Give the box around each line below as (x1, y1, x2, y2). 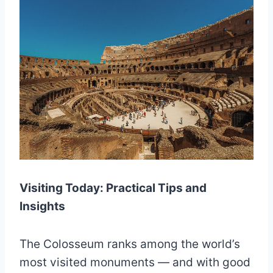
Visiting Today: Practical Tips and (19, 181, 207, 195)
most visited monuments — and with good (19, 255, 250, 269)
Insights (19, 199, 65, 213)
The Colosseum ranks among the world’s (19, 237, 240, 251)
